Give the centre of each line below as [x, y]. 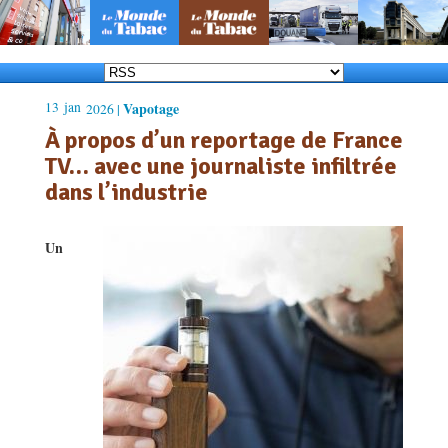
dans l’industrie [126, 191]
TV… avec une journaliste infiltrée [221, 165]
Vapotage [151, 108]
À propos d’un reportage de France [224, 139]
